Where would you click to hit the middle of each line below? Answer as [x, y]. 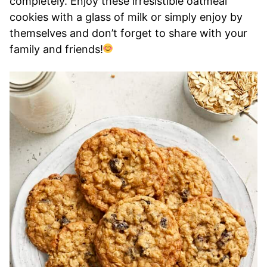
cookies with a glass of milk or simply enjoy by [126, 17]
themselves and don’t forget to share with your [128, 33]
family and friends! [56, 49]
